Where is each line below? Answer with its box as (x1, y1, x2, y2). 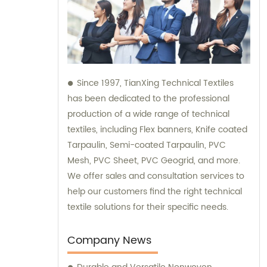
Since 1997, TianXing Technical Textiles (77, 76, 234, 90)
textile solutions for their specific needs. (67, 200, 228, 214)
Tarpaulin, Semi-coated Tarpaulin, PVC (67, 138, 226, 152)
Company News (67, 231, 151, 249)
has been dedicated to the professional (67, 91, 229, 105)
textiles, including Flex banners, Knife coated (67, 122, 247, 136)
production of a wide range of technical (67, 107, 229, 121)
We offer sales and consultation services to (67, 169, 244, 183)
